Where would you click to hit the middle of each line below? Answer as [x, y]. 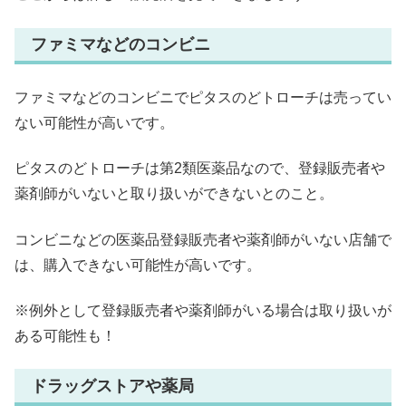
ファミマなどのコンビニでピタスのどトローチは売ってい [203, 97]
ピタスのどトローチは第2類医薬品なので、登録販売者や [200, 169]
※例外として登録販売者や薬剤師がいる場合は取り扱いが [203, 311]
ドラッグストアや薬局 [112, 386]
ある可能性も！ [65, 336]
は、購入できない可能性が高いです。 [138, 265]
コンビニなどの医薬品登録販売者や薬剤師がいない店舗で [203, 239]
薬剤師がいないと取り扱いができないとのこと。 [174, 194]
